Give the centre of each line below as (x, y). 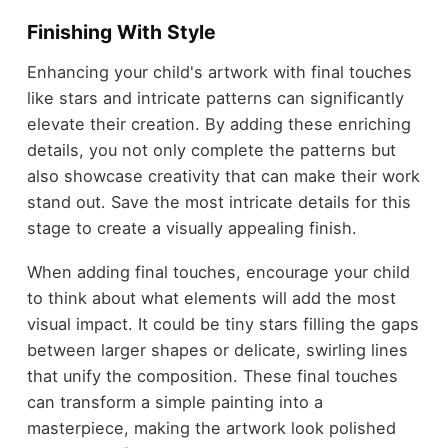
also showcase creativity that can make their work (223, 175)
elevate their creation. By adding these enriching (218, 123)
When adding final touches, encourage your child (218, 272)
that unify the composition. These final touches (212, 376)
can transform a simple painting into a (174, 402)
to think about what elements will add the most (211, 298)
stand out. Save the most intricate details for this (218, 201)
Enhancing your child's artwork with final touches (219, 71)
